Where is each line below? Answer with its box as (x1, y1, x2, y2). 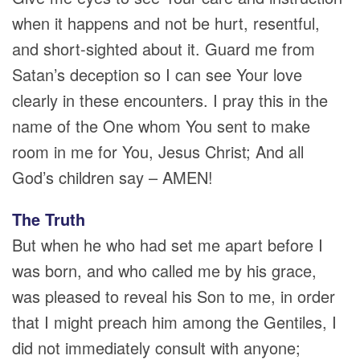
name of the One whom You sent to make (12, 114, 310, 137)
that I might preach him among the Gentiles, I (12, 310, 337, 333)
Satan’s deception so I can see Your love (12, 63, 302, 86)
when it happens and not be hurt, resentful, (12, 11, 320, 35)
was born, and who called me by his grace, (12, 259, 317, 282)
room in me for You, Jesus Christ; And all (12, 140, 304, 163)
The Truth (12, 207, 85, 231)
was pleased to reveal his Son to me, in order (12, 284, 335, 308)
